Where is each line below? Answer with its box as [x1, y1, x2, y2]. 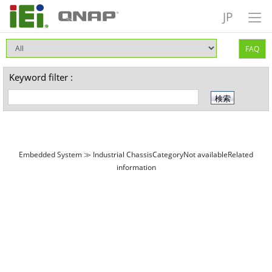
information [116, 161, 156, 172]
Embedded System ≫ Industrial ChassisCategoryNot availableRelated [19, 149, 253, 160]
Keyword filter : [9, 71, 73, 84]
